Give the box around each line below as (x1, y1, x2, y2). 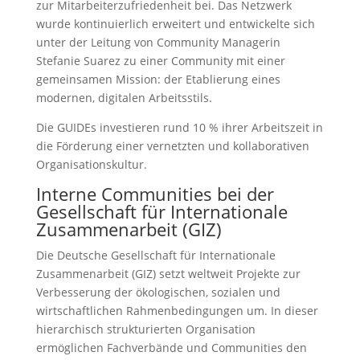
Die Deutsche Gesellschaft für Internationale (35, 247, 276, 264)
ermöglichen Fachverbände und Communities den (35, 340, 307, 356)
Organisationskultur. (35, 157, 147, 173)
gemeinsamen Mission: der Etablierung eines (35, 72, 280, 88)
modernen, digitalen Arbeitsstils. (35, 90, 215, 106)
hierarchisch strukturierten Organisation (35, 321, 256, 337)
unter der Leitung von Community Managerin (35, 35, 280, 51)
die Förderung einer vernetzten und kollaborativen (35, 138, 309, 154)
